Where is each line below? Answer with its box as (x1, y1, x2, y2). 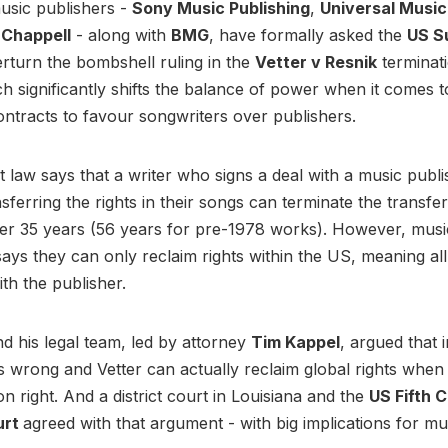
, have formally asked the (209, 25, 407, 46)
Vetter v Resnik (255, 52, 377, 73)
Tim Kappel (251, 332, 340, 353)
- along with (71, 25, 171, 46)
